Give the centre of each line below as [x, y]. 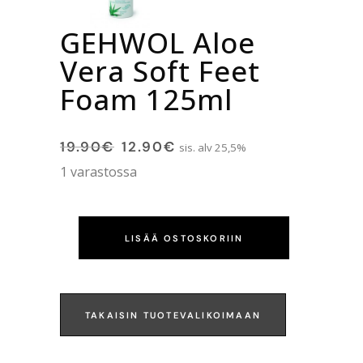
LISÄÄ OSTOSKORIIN [184, 239]
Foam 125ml [146, 100]
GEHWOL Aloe [158, 43]
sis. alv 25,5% [213, 148]
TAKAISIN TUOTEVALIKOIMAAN [173, 316]
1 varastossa [98, 172]
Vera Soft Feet [160, 71]
